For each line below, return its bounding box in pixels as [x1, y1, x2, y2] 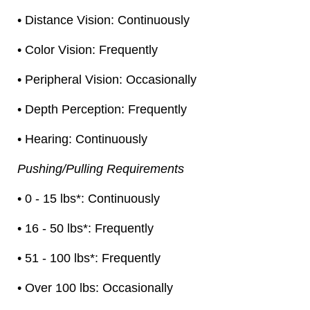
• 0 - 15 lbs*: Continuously [17, 191, 160, 206]
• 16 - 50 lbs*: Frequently [17, 221, 154, 235]
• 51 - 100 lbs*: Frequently [17, 250, 161, 265]
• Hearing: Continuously [17, 131, 147, 146]
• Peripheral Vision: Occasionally [17, 72, 197, 86]
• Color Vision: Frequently [17, 42, 158, 57]
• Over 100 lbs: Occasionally [17, 280, 173, 295]
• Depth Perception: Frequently [17, 102, 187, 116]
